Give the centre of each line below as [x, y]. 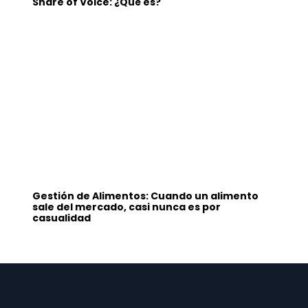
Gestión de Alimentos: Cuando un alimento [146, 196]
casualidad [62, 218]
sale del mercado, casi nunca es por [127, 207]
